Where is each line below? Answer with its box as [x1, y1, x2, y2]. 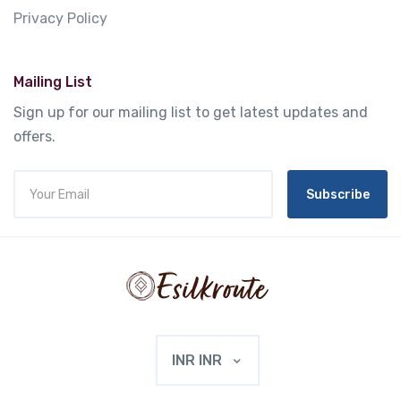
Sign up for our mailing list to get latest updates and [13, 104, 368, 122]
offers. [13, 128, 55, 146]
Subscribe [305, 186, 370, 202]
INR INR [172, 351, 226, 369]
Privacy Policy [13, 10, 107, 28]
